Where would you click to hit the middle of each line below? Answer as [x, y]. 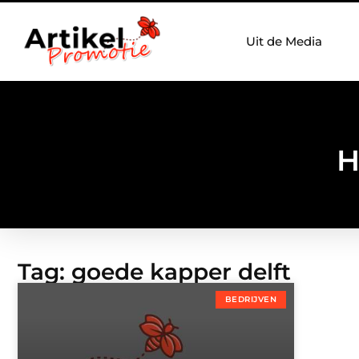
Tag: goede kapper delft [154, 272]
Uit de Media [284, 41]
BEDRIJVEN [250, 300]
